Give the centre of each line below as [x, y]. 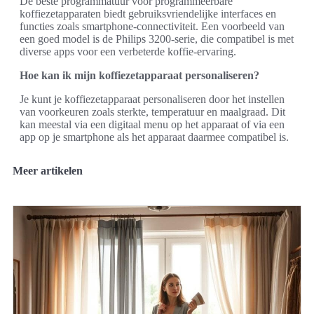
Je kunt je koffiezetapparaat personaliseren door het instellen [152, 99]
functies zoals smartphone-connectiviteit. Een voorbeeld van [152, 26]
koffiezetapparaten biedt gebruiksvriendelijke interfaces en [148, 13]
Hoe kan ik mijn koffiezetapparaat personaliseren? [139, 75]
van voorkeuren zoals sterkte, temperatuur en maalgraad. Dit [152, 111]
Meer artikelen [48, 170]
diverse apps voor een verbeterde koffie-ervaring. [128, 51]
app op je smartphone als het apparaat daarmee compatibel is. [154, 137]
